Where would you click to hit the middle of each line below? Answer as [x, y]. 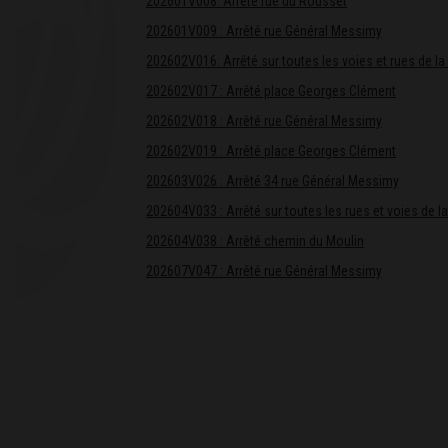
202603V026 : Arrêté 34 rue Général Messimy [272, 180]
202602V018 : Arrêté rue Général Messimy [263, 120]
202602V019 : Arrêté [204, 150]
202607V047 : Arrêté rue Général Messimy [263, 270]
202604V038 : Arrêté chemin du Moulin [254, 240]
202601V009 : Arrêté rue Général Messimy [263, 30]
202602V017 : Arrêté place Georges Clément [270, 90]
